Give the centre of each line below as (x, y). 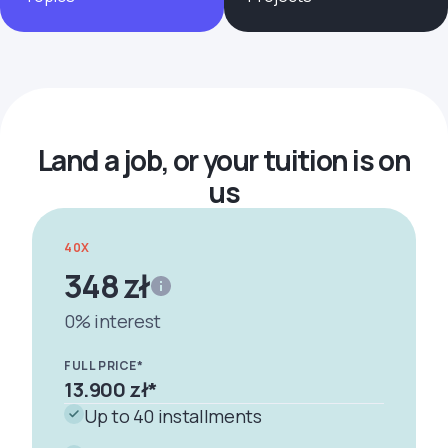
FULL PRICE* (104, 366)
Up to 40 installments (173, 416)
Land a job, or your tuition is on (224, 160)
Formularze (50, 19)
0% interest (113, 321)
